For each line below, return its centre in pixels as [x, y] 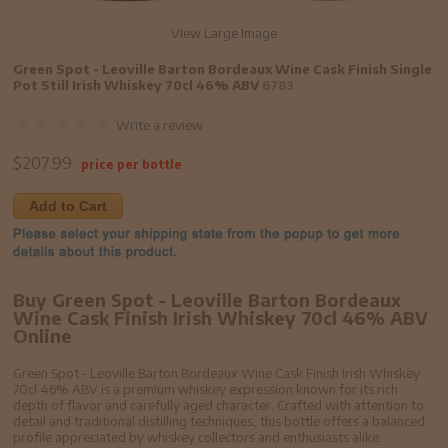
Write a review [160, 125]
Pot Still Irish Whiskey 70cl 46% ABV [138, 85]
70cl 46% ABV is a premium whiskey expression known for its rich [206, 389]
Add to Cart [68, 206]
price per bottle [132, 165]
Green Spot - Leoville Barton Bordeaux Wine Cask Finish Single [223, 69]
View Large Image [223, 33]
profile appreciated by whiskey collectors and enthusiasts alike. [198, 437]
